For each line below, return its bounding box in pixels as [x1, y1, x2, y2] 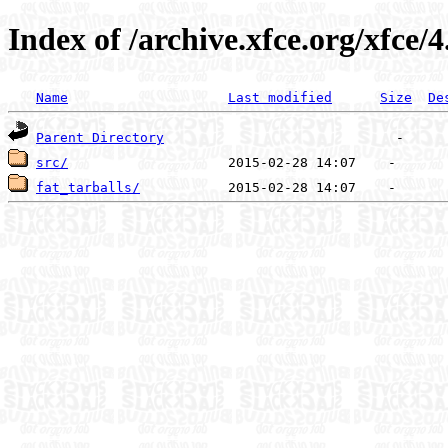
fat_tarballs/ [36, 179, 140, 195]
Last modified [228, 89, 332, 105]
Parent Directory [36, 129, 164, 145]
